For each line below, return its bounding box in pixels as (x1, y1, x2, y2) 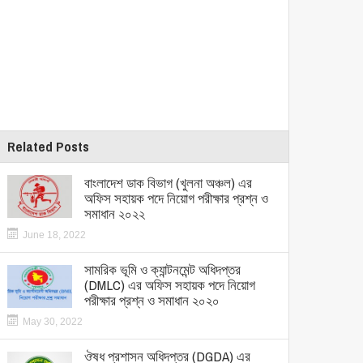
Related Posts (7, 137, 89, 156)
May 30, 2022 (23, 316, 83, 327)
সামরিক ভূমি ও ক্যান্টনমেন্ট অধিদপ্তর (84, 260, 241, 279)
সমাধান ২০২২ (84, 204, 145, 223)
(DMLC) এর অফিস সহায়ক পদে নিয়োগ (84, 275, 255, 294)
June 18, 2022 (23, 229, 86, 241)
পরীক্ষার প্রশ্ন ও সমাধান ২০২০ (84, 291, 220, 310)
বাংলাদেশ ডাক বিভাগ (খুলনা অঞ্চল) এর (84, 173, 252, 192)
